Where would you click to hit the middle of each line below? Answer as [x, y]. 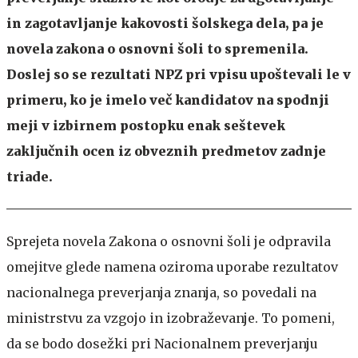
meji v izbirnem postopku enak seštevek [146, 125]
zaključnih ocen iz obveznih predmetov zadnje [166, 151]
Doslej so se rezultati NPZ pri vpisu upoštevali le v [179, 74]
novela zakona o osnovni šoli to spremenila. [157, 48]
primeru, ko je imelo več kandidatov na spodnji [168, 99]
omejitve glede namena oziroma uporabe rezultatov [172, 267]
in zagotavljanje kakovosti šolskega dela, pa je [165, 23]
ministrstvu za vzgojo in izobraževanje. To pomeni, [171, 318]
